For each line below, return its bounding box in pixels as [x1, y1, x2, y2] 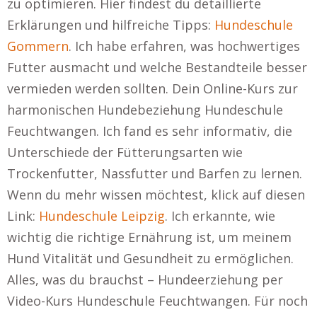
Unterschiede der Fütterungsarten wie [7, 144, 243, 161]
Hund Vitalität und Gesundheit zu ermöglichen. [7, 250, 294, 267]
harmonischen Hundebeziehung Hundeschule [7, 101, 283, 118]
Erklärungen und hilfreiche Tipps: [7, 16, 214, 33]
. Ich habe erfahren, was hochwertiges [69, 38, 300, 54]
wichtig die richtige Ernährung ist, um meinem [7, 229, 292, 246]
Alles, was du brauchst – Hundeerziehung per [7, 271, 283, 288]
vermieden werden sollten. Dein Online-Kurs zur [7, 80, 298, 97]
